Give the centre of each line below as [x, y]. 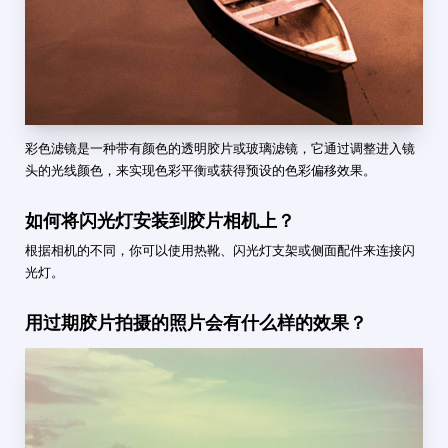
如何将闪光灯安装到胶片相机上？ [160, 220]
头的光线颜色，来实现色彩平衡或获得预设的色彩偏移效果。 [200, 170]
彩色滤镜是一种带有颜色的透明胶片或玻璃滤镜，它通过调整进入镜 [220, 148]
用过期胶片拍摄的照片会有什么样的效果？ [196, 322]
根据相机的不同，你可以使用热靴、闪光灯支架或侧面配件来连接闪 [220, 250]
